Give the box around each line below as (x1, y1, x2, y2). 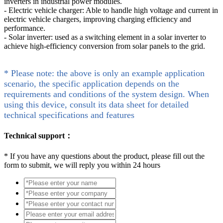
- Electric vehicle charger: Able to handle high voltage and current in (4, 5, 218, 14)
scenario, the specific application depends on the (4, 78, 179, 89)
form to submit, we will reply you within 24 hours (4, 161, 160, 170)
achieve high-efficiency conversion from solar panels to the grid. (4, 41, 205, 50)
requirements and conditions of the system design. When (4, 89, 209, 99)
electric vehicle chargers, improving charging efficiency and (4, 14, 191, 23)
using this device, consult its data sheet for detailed (4, 99, 189, 110)
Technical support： (4, 131, 73, 140)
